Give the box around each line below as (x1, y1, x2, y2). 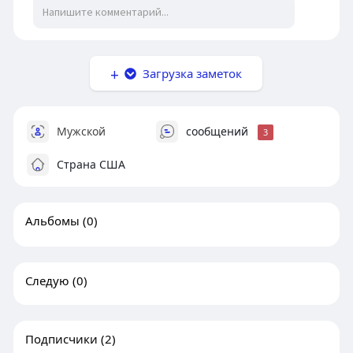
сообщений (182, 124, 251, 139)
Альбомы (24, 213, 80, 229)
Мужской (53, 124, 106, 139)
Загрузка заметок (136, 65, 243, 82)
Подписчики (24, 331, 98, 347)
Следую (24, 273, 69, 289)
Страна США (53, 157, 125, 172)
